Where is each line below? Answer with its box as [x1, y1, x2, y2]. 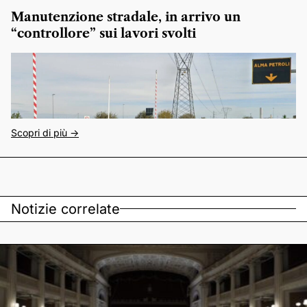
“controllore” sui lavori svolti [11, 25, 196, 41]
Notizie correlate [11, 200, 120, 217]
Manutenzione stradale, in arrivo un [11, 9, 241, 25]
